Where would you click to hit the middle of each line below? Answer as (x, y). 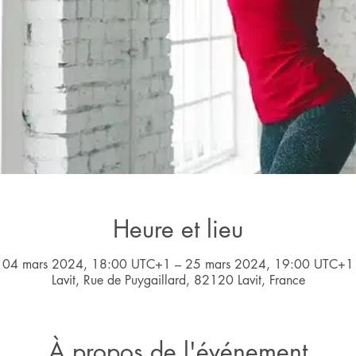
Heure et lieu (178, 229)
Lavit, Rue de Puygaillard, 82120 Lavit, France (178, 280)
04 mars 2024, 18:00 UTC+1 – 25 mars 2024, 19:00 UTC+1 (178, 264)
